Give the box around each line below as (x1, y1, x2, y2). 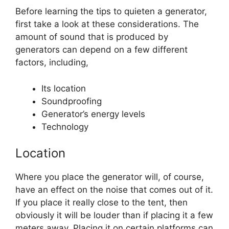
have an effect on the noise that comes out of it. (15, 185, 213, 195)
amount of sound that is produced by (15, 32, 168, 42)
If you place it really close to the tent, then (15, 197, 188, 208)
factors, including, (15, 57, 88, 68)
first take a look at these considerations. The (15, 19, 199, 30)
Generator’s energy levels (41, 108, 145, 119)
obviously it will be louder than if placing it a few (15, 210, 213, 221)
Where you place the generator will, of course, (15, 172, 204, 182)
